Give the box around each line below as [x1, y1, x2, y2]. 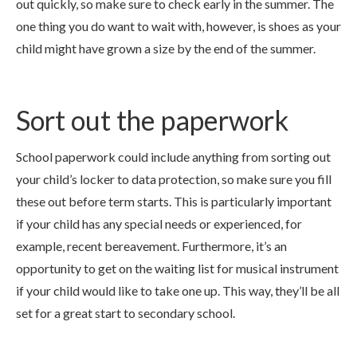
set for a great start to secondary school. [16, 305, 235, 320]
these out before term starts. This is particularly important [16, 194, 331, 209]
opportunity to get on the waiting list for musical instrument [16, 261, 339, 276]
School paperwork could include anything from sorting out [16, 149, 331, 164]
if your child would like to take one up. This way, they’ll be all [16, 283, 339, 298]
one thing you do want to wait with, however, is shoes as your [16, 18, 341, 33]
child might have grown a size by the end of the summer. [16, 41, 316, 56]
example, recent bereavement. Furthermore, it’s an [16, 238, 287, 253]
